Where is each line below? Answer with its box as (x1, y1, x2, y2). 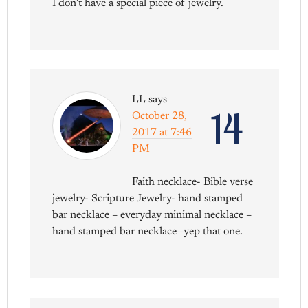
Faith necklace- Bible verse (132, 177, 254, 188)
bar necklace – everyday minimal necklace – (52, 210, 252, 221)
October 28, (132, 111, 188, 122)
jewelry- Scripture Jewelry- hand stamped (52, 193, 243, 205)
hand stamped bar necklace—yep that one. (52, 226, 243, 238)
